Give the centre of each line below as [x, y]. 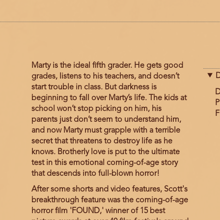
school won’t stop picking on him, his [96, 109]
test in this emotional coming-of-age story [104, 163]
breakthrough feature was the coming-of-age [110, 201]
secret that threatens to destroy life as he [102, 142]
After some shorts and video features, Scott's [109, 190]
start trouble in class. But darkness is [94, 88]
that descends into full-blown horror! [95, 174]
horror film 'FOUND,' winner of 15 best [98, 211]
